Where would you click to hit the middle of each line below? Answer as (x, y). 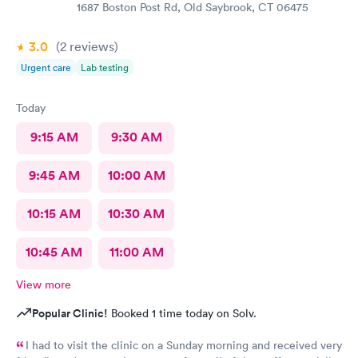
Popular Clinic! (70, 313)
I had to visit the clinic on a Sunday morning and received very (184, 345)
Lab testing (105, 67)
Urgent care (46, 67)
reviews (90, 46)
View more (44, 284)
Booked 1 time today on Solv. (182, 313)
